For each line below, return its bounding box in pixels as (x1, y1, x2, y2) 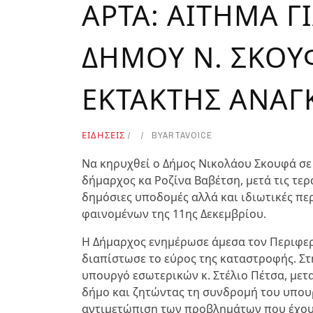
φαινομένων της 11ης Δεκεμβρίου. (82, 206, 266, 221)
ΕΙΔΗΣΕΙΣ (82, 129, 125, 141)
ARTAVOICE (163, 129, 212, 141)
